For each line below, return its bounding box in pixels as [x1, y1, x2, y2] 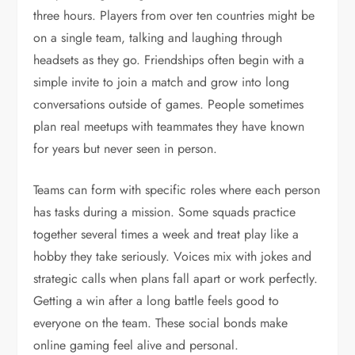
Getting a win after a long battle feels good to [33, 292, 280, 310]
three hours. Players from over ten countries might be [33, 6, 315, 25]
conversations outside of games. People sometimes [33, 95, 304, 113]
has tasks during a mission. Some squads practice [33, 203, 296, 221]
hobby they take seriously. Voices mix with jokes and [33, 247, 312, 265]
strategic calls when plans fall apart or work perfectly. [33, 269, 319, 288]
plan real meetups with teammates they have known [33, 117, 305, 136]
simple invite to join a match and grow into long [33, 73, 290, 91]
